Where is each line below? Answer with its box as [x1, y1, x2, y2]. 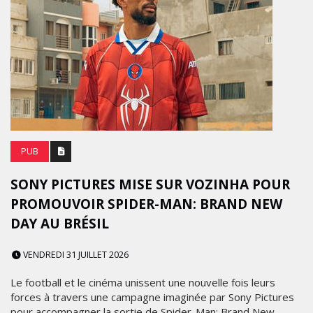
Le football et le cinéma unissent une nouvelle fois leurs [10, 275, 275, 289]
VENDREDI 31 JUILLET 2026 [21, 249, 129, 261]
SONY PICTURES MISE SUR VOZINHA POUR [10, 175, 290, 194]
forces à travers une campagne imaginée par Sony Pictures [10, 290, 294, 304]
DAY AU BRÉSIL [10, 214, 109, 233]
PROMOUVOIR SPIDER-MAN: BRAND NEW [10, 195, 282, 213]
